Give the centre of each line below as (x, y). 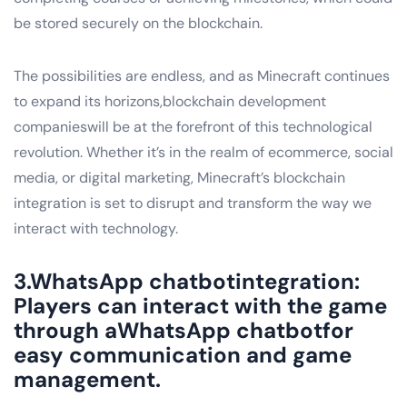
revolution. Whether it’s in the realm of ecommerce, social (203, 152)
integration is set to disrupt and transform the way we (193, 203)
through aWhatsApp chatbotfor (184, 330)
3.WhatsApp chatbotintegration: (187, 281)
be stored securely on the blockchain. (138, 23)
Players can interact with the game (200, 305)
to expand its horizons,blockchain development (170, 101)
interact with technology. (96, 228)
